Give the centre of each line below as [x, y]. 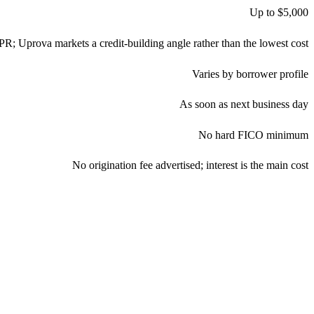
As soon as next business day [244, 104]
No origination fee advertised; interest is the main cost [190, 165]
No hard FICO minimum [253, 135]
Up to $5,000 [279, 13]
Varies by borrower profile [250, 74]
